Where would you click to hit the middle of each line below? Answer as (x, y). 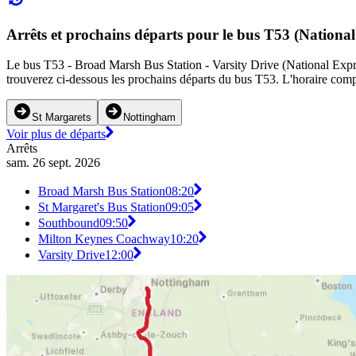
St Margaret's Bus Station (102, 207)
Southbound (69, 223)
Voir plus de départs (56, 134)
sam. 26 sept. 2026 (53, 163)
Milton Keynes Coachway (104, 239)
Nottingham (149, 118)
